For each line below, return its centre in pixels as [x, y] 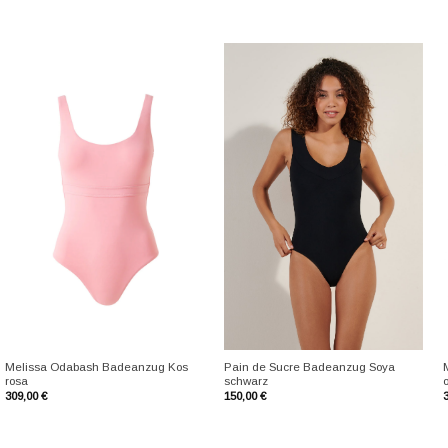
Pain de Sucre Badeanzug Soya [309, 367]
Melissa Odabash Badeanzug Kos [96, 367]
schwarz [245, 381]
